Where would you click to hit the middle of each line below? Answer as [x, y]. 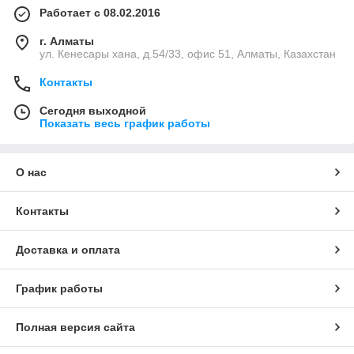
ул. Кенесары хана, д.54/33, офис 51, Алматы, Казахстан [188, 54]
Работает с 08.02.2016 [100, 13]
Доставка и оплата [68, 250]
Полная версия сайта [75, 327]
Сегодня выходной [93, 111]
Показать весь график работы [125, 123]
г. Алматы [67, 41]
